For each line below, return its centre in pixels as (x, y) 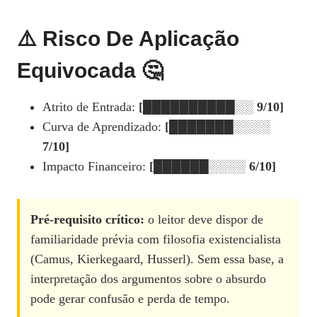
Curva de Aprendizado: (104, 127)
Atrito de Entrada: (91, 107)
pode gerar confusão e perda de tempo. (130, 299)
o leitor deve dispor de (204, 220)
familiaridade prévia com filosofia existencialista (156, 240)
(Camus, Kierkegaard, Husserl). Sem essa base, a (157, 259)
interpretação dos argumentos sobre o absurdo (148, 279)
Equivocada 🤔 (90, 71)
